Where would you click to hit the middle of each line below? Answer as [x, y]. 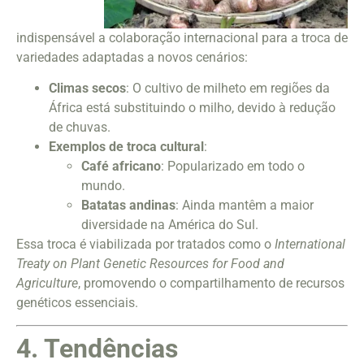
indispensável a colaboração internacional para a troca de [182, 38]
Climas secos [87, 89]
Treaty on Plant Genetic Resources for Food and [150, 264]
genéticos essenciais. [77, 303]
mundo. [103, 186]
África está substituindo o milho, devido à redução [192, 108]
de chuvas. [80, 128]
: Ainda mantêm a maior [245, 206]
